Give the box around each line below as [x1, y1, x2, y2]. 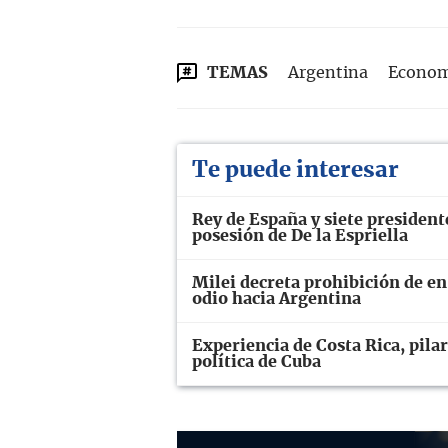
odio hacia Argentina [192, 290, 361, 307]
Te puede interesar [192, 158, 399, 181]
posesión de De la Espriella [192, 227, 408, 244]
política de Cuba [192, 353, 321, 370]
